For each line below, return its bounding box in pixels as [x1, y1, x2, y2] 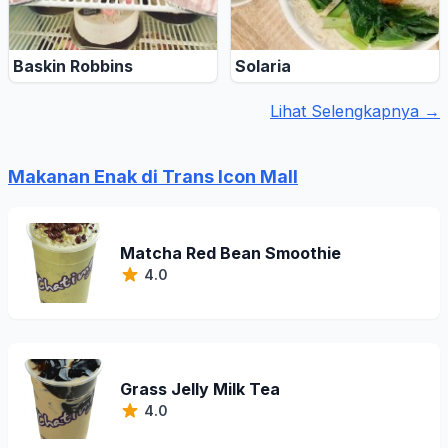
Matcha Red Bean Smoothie [120, 243, 341, 263]
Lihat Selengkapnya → [270, 101, 440, 121]
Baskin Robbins [13, 56, 133, 76]
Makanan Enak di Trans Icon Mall [8, 166, 298, 187]
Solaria [235, 56, 291, 76]
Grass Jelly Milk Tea [120, 379, 280, 399]
